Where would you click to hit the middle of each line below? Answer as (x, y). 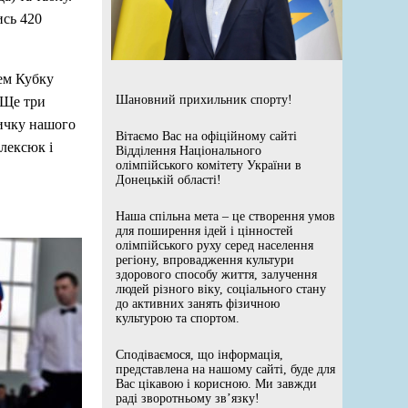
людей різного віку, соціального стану (221, 289)
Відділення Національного (189, 150)
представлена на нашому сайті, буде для (225, 369)
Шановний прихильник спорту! (204, 99)
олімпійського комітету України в (209, 165)
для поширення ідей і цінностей (204, 230)
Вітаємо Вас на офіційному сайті (206, 136)
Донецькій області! (168, 179)
